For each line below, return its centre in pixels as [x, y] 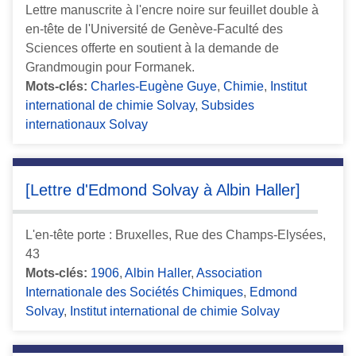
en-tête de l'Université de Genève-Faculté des [154, 29]
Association [229, 273]
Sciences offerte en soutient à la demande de [152, 48]
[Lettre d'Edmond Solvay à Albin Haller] [163, 190]
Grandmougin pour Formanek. [110, 67]
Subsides [228, 105]
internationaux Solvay [87, 124]
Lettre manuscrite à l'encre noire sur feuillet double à [172, 10]
